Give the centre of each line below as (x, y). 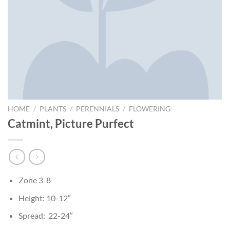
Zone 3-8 (34, 180)
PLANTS (53, 109)
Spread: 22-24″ (45, 216)
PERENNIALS (98, 109)
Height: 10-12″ (44, 198)
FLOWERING (150, 109)
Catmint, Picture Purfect (71, 124)
